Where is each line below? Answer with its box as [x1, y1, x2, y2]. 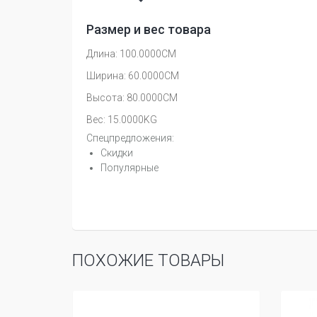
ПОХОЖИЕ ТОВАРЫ [72, 250, 224, 270]
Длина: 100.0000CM [86, 48, 176, 59]
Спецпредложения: [86, 132, 174, 144]
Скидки [100, 147, 133, 158]
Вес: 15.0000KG [86, 114, 157, 125]
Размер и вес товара [86, 22, 211, 37]
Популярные [100, 162, 158, 173]
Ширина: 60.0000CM [86, 70, 179, 81]
